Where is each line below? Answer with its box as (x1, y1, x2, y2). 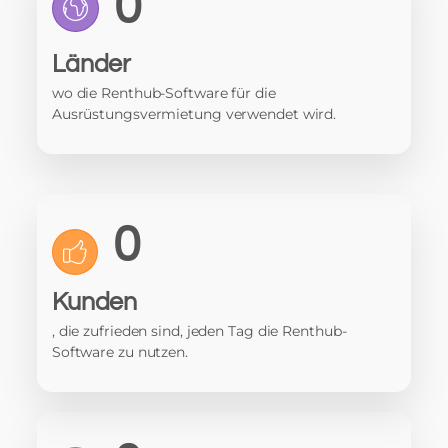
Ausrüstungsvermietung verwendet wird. (51, 105, 337, 123)
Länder (51, 51, 132, 77)
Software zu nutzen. (51, 343, 188, 361)
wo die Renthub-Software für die (51, 84, 276, 102)
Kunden (51, 289, 138, 315)
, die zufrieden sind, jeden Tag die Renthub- (51, 322, 347, 340)
